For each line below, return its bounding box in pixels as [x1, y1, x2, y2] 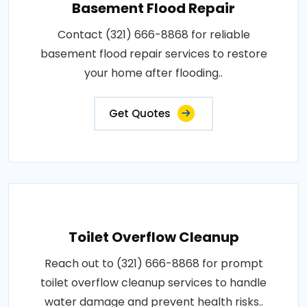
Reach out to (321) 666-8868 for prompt [44, 255, 263, 271]
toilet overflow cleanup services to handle [40, 274, 267, 291]
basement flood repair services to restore [40, 45, 267, 62]
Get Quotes [109, 106, 171, 121]
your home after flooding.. [84, 64, 223, 81]
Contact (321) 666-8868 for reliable [57, 26, 250, 42]
